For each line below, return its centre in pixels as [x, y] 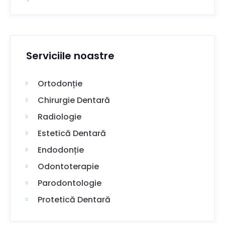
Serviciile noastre [70, 56]
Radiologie [59, 117]
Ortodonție [60, 84]
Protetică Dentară [74, 200]
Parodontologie [69, 183]
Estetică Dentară [72, 134]
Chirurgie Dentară [74, 100]
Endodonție [61, 150]
